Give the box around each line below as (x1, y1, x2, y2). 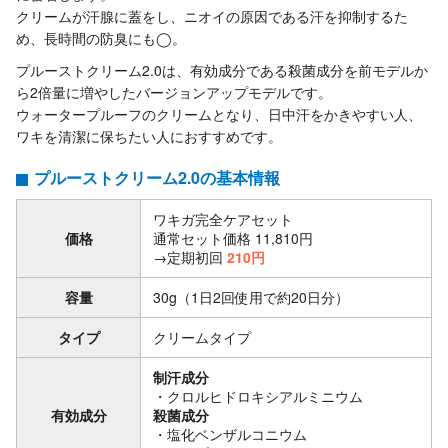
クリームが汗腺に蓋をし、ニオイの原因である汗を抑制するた (16, 5, 408, 26)
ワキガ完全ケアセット (153, 208, 293, 229)
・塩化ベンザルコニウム (153, 423, 307, 444)
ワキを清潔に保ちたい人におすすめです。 (16, 125, 282, 146)
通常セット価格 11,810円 (153, 227, 313, 248)
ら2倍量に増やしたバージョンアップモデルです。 (16, 81, 332, 102)
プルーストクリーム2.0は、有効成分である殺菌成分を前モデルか (16, 59, 428, 80)
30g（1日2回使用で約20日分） (153, 286, 349, 307)
